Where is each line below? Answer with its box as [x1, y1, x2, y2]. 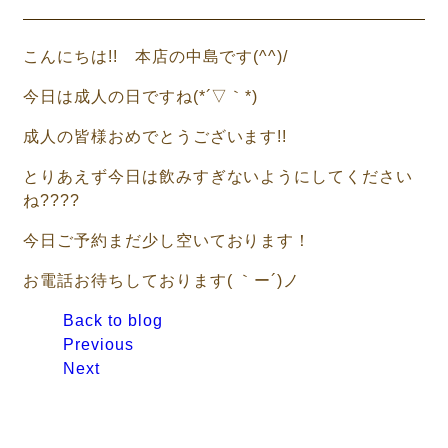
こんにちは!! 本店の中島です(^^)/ [23, 47, 289, 65]
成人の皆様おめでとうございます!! [23, 127, 288, 145]
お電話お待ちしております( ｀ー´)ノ [23, 271, 301, 289]
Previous [63, 335, 134, 353]
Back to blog [63, 311, 163, 329]
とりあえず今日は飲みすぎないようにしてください [23, 167, 414, 185]
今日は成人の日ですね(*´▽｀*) [23, 87, 259, 105]
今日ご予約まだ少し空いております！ [23, 231, 312, 249]
